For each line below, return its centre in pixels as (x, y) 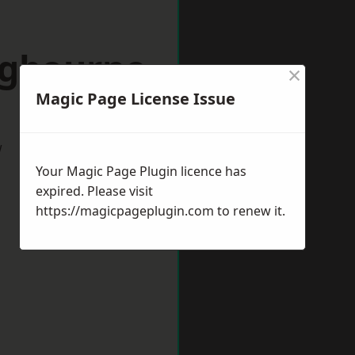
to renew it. (250, 211)
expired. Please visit (94, 191)
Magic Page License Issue (136, 99)
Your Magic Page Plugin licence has (141, 171)
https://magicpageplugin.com (125, 211)
